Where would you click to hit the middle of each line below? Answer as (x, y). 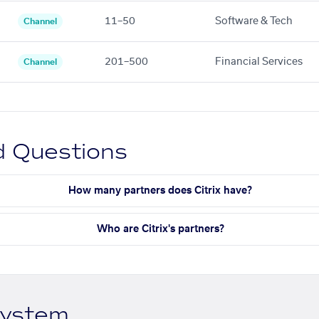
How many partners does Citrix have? (161, 190)
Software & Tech (254, 21)
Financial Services (259, 62)
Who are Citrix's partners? (160, 229)
